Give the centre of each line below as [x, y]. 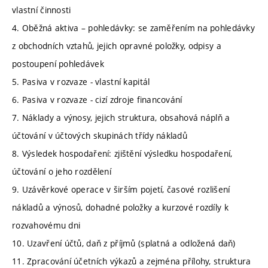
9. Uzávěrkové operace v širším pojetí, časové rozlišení [121, 190]
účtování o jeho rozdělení [62, 172]
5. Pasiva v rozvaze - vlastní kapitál [81, 82]
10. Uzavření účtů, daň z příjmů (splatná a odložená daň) [124, 243]
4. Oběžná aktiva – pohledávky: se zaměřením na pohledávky [133, 28]
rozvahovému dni [46, 226]
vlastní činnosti [42, 10]
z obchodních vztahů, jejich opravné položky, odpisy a [117, 46]
